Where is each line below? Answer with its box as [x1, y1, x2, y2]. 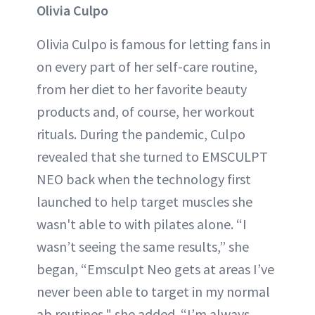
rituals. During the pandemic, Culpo [37, 124, 245, 143]
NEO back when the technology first [37, 169, 251, 188]
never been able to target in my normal [37, 282, 270, 300]
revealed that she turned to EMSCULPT [37, 147, 268, 165]
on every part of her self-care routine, [37, 57, 257, 75]
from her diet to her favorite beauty [37, 79, 247, 98]
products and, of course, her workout [37, 102, 255, 120]
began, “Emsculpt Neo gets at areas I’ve [37, 259, 274, 278]
